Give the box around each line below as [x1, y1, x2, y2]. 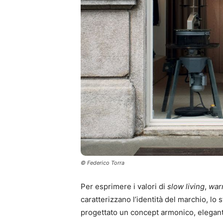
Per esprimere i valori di [81, 181, 167, 191]
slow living [167, 181, 205, 191]
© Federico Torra [81, 159, 124, 166]
